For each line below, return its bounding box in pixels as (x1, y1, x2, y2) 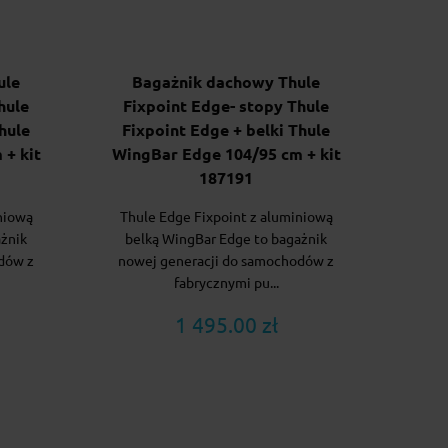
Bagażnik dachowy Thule (132, 73, 320, 92)
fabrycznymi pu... (173, 275, 279, 292)
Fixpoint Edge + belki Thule (122, 121, 330, 140)
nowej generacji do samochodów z (118, 253, 334, 270)
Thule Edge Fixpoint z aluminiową (119, 209, 333, 226)
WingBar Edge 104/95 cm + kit (111, 145, 341, 164)
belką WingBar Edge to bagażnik (125, 231, 327, 248)
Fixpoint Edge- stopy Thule (123, 97, 329, 116)
